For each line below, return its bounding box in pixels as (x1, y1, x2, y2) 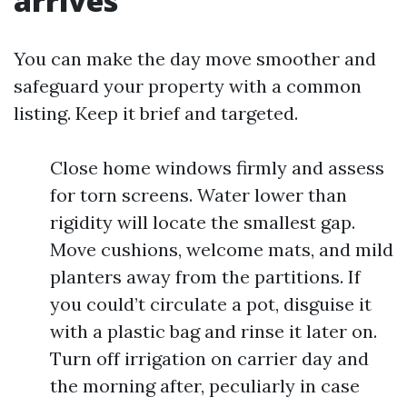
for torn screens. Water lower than (50, 184, 347, 206)
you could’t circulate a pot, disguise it (50, 293, 372, 315)
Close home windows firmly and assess (50, 156, 384, 179)
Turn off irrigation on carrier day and (50, 347, 369, 370)
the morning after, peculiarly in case (50, 374, 360, 397)
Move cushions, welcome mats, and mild (50, 238, 393, 261)
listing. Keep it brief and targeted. (14, 102, 298, 124)
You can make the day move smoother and (14, 47, 376, 70)
